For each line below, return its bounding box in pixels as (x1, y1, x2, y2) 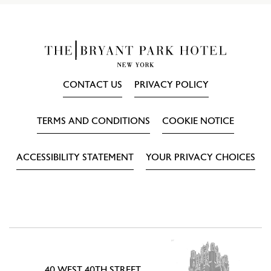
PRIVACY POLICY (134, 80, 209, 91)
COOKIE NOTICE (162, 116, 234, 127)
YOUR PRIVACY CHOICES (145, 152, 255, 163)
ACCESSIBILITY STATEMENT (16, 152, 134, 163)
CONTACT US (62, 80, 122, 91)
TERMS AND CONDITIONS (37, 116, 150, 127)
